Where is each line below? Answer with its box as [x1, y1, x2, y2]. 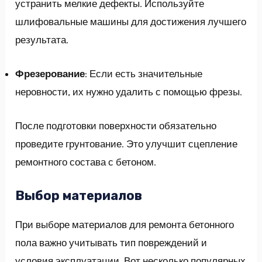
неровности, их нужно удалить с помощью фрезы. [15, 86, 243, 98]
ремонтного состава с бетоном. [15, 156, 157, 168]
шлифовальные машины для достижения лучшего [15, 16, 247, 28]
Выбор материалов [15, 187, 143, 204]
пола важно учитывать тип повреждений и [15, 236, 208, 249]
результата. [15, 34, 69, 46]
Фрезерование [15, 68, 85, 80]
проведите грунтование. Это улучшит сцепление [15, 138, 238, 150]
